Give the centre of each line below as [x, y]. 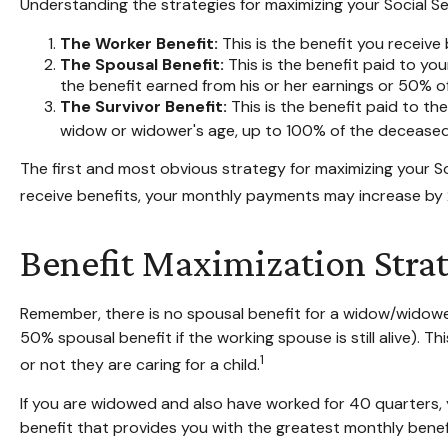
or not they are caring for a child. [140, 365]
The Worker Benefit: [139, 44]
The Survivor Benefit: [143, 107]
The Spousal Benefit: [142, 65]
